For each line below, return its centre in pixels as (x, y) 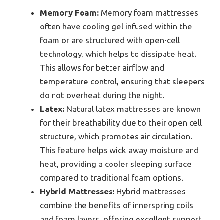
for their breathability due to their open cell (121, 123)
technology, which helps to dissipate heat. (118, 54)
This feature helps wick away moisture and (119, 150)
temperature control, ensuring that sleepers (122, 82)
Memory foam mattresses (149, 13)
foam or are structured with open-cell (110, 40)
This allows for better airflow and (102, 68)
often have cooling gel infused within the (116, 27)
